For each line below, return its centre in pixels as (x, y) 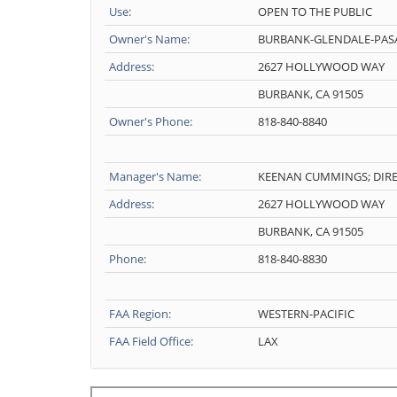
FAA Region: (140, 314)
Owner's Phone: (151, 121)
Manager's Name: (155, 176)
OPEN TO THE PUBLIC (315, 12)
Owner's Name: (149, 39)
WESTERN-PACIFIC (306, 314)
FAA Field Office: (151, 341)
